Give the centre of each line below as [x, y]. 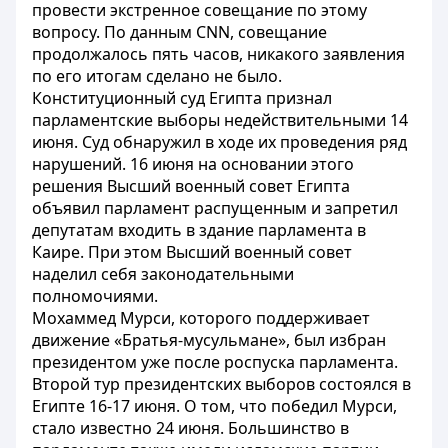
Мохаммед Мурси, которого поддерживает [201, 318]
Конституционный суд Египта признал [182, 98]
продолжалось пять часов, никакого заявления [218, 54]
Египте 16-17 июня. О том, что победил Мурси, [214, 406]
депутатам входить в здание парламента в [199, 230]
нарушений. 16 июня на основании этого [193, 164]
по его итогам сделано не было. [157, 76]
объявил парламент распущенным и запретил [215, 208]
